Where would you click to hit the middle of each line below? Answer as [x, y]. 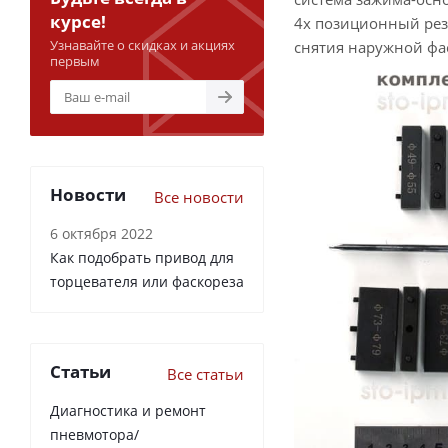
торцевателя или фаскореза [147, 282]
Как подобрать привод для [142, 258]
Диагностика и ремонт [128, 411]
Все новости [199, 197]
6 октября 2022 [101, 234]
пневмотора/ [94, 435]
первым [75, 61]
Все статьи [205, 374]
